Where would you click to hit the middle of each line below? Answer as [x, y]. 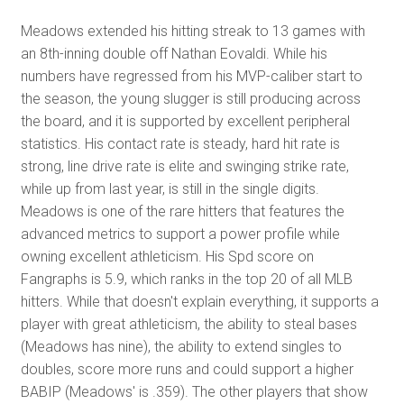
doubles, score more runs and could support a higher [187, 369]
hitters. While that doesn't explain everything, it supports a [199, 301]
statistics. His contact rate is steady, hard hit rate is [180, 143]
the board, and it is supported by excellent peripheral [185, 121]
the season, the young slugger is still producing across [190, 98]
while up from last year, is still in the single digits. [170, 188]
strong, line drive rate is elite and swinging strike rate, [184, 166]
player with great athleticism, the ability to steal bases [188, 324]
